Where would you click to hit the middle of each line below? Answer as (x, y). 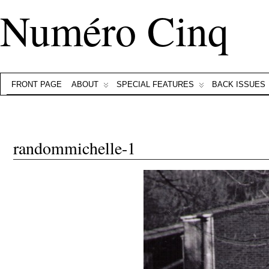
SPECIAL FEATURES (155, 84)
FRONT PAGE (37, 84)
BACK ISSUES (239, 84)
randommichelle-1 (74, 148)
